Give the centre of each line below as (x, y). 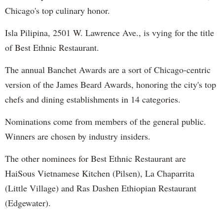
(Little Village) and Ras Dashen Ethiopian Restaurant (101, 188)
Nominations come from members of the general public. (106, 121)
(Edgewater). (28, 203)
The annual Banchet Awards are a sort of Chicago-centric (108, 69)
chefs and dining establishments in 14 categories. (93, 99)
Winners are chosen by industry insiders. (78, 136)
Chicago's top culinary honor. (57, 10)
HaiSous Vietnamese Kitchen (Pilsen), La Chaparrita (100, 173)
